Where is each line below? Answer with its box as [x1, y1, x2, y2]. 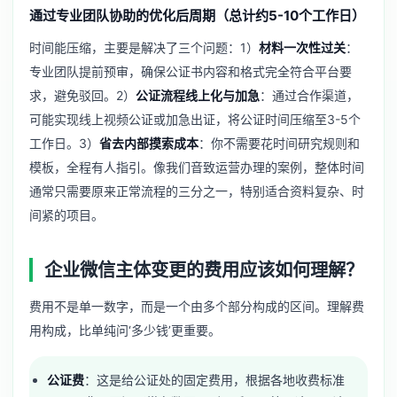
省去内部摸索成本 [99, 135, 198, 151]
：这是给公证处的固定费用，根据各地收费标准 [84, 371, 346, 387]
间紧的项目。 [29, 206, 104, 222]
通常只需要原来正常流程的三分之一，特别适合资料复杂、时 [29, 183, 364, 198]
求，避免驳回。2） [29, 87, 136, 103]
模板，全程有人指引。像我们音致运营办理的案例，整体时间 [29, 159, 364, 175]
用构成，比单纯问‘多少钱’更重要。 [29, 322, 221, 338]
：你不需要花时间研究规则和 [198, 135, 360, 151]
